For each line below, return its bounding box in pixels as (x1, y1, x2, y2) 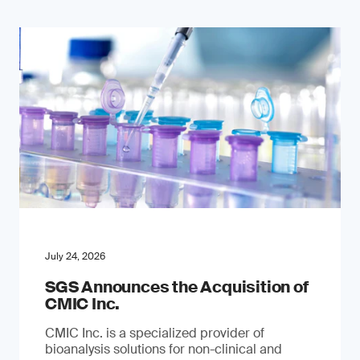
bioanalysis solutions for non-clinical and (45, 341, 282, 358)
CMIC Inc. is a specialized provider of (45, 325, 264, 342)
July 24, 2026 (45, 250, 105, 263)
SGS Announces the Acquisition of (45, 276, 309, 297)
